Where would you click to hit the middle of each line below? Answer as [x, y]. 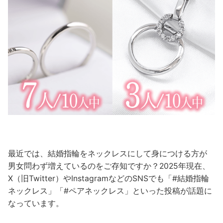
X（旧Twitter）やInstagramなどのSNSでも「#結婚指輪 [109, 178]
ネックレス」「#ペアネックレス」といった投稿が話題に [110, 191]
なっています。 [36, 203]
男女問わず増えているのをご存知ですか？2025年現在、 [109, 166]
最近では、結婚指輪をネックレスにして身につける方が [108, 153]
